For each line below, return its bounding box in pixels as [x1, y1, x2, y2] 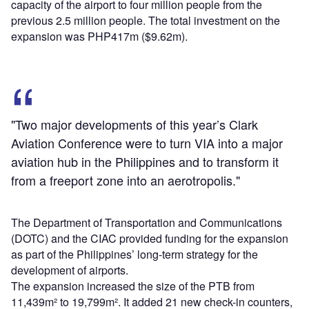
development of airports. [11, 261, 128, 278]
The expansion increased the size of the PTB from [11, 277, 255, 294]
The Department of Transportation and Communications [11, 214, 282, 230]
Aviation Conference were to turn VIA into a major [11, 133, 283, 152]
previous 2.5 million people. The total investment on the [11, 12, 280, 28]
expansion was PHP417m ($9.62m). [11, 28, 188, 44]
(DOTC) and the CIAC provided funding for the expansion [11, 230, 288, 246]
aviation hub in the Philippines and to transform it [11, 152, 279, 170]
